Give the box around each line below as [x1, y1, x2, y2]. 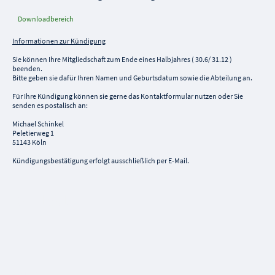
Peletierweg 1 [12, 128, 54, 137]
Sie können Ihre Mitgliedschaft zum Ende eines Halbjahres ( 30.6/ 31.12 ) [12, 54, 232, 64]
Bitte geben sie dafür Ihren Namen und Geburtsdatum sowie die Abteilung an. [12, 72, 252, 82]
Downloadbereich [18, 14, 74, 23]
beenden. [12, 63, 42, 73]
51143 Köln [12, 137, 47, 147]
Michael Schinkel [12, 118, 64, 128]
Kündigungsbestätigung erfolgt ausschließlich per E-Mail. [12, 155, 189, 165]
